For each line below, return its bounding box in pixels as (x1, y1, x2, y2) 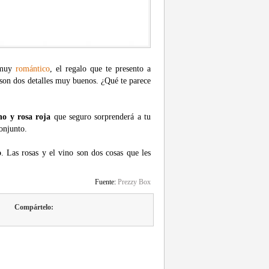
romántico (15, 64, 50, 73)
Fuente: (95, 178, 116, 186)
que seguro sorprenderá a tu (50, 112, 151, 121)
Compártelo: (14, 203, 53, 211)
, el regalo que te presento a (49, 64, 151, 73)
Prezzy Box (118, 178, 151, 186)
